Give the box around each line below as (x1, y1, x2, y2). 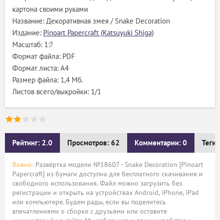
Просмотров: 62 (67, 138, 120, 147)
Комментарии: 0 (135, 138, 187, 147)
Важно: (12, 161, 33, 169)
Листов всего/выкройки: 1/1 (12, 87, 101, 96)
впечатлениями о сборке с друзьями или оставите (12, 207, 167, 216)
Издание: (12, 28, 43, 37)
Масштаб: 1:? (12, 40, 53, 49)
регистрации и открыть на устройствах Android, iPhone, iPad (12, 189, 199, 197)
